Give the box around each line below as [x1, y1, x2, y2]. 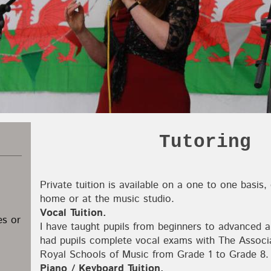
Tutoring [158, 131, 251, 153]
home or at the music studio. [40, 192, 175, 207]
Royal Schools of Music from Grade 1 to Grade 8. [40, 247, 269, 263]
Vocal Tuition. [40, 206, 107, 221]
